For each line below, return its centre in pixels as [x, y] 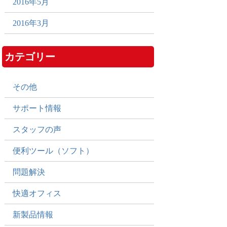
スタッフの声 [37, 129]
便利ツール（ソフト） [53, 151]
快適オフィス [37, 193]
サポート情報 [37, 108]
